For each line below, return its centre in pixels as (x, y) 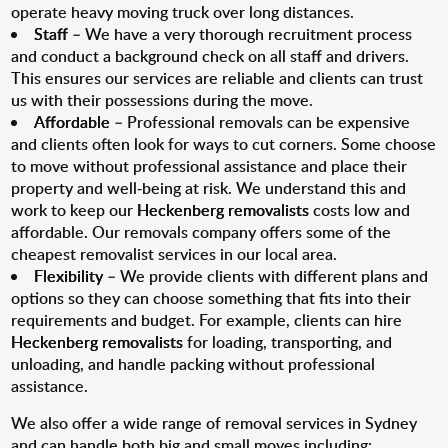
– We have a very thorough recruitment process (240, 34)
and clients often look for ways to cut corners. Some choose (224, 144)
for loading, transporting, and (288, 342)
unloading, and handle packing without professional (193, 364)
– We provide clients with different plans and (266, 276)
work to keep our (74, 210)
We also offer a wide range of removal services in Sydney (214, 423)
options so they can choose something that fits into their (211, 298)
